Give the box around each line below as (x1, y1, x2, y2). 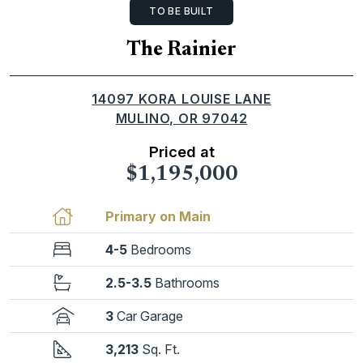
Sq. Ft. (142, 341, 180, 357)
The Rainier (126, 40, 237, 61)
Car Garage (117, 308, 183, 324)
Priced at (148, 143, 215, 160)
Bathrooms (155, 275, 220, 291)
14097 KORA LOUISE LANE (92, 91, 271, 107)
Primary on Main (105, 208, 211, 224)
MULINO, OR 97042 (115, 110, 248, 126)
